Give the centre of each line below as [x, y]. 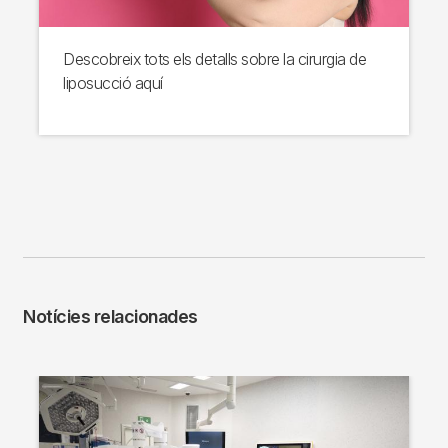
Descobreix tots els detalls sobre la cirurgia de [214, 59]
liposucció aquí [113, 83]
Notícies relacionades [110, 317]
